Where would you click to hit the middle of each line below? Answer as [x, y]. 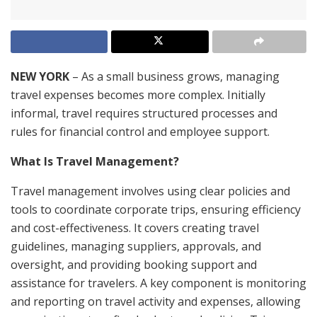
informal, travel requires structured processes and [144, 113]
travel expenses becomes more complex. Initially [138, 94]
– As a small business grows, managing [174, 76]
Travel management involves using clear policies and [150, 191]
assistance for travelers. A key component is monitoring [158, 283]
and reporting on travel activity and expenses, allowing [156, 301]
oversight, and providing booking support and [134, 264]
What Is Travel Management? [95, 161]
